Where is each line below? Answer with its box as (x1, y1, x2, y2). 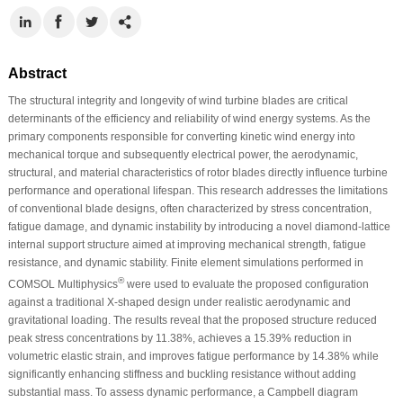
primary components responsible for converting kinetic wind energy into (7, 130, 355, 143)
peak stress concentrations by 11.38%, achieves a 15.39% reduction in (7, 331, 352, 345)
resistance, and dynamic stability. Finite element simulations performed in (7, 255, 363, 269)
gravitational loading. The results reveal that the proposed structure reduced (7, 313, 377, 327)
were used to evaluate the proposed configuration (123, 277, 369, 291)
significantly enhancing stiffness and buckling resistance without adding (7, 367, 356, 381)
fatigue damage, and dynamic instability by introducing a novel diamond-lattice (7, 219, 390, 233)
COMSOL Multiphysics (7, 277, 118, 291)
